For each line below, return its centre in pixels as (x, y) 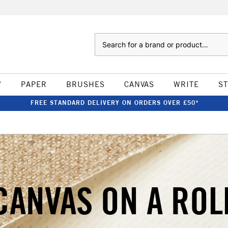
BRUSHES (85, 84)
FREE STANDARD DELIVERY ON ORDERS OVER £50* (115, 103)
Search (105, 38)
